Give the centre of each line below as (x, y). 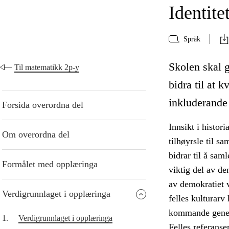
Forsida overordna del (43, 105)
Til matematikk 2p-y (47, 67)
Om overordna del (36, 135)
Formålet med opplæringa (50, 164)
